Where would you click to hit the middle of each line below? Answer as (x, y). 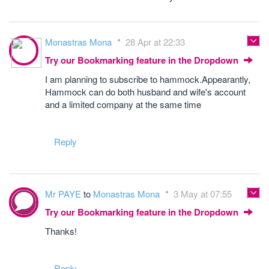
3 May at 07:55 (203, 194)
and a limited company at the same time (123, 104)
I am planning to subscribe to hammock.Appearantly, (148, 79)
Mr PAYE (64, 194)
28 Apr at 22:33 (155, 42)
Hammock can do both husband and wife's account (145, 92)
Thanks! (61, 231)
